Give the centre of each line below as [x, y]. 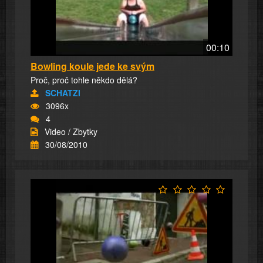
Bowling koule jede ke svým [92, 66]
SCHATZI [63, 92]
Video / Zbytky [71, 131]
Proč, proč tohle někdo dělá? [84, 80]
